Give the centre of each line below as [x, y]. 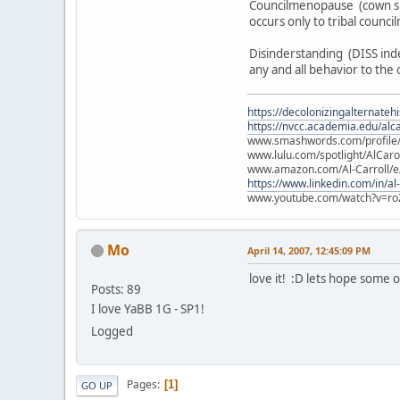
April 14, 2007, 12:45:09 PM [309, 250]
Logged [112, 331]
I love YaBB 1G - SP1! [148, 308]
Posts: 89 [116, 289]
